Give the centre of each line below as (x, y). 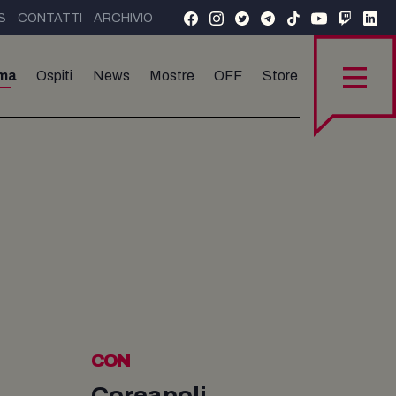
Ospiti (55, 76)
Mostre (172, 76)
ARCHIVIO (123, 18)
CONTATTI (50, 18)
